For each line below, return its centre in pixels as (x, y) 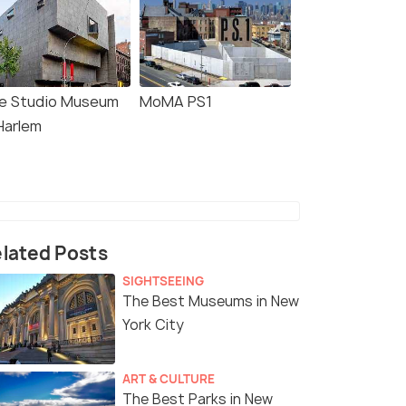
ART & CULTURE (169, 379)
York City (153, 325)
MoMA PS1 (176, 102)
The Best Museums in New (211, 302)
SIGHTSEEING (163, 281)
